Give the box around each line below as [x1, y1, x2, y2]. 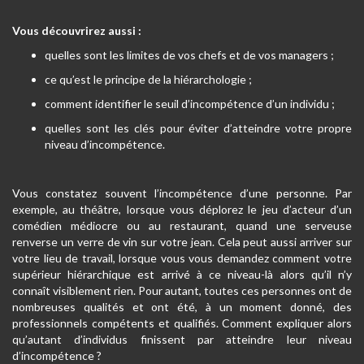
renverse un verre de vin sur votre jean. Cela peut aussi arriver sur [12, 235, 352, 249]
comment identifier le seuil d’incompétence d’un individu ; [45, 97, 335, 110]
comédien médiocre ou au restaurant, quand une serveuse [12, 219, 352, 232]
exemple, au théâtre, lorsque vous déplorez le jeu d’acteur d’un [12, 202, 352, 216]
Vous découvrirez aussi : [12, 24, 141, 37]
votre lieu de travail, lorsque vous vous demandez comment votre [12, 251, 352, 265]
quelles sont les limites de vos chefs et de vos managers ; [45, 48, 334, 62]
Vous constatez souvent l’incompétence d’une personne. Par [12, 186, 352, 200]
